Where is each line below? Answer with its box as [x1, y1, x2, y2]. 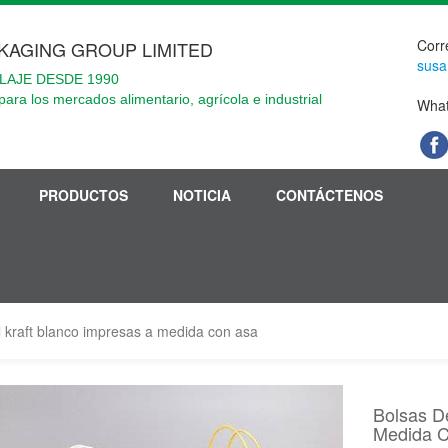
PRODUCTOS [39, 185, 128, 205]
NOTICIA [173, 185, 231, 205]
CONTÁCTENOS [276, 185, 383, 205]
